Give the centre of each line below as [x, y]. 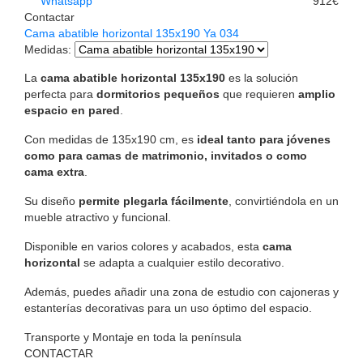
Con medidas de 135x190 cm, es [111, 140]
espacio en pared [72, 111]
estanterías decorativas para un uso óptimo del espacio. [168, 308]
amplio [317, 94]
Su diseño [51, 201]
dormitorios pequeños [158, 94]
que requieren [259, 94]
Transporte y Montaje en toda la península [133, 337]
